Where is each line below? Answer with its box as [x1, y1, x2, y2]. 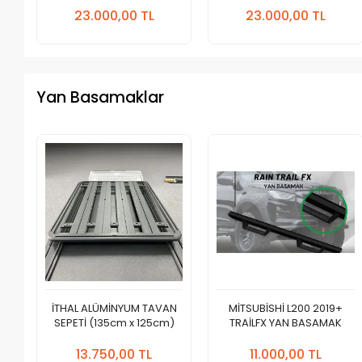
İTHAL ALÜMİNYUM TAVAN [51, 300, 177, 316]
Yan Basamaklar [36, 86, 165, 109]
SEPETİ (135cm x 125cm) [53, 314, 175, 330]
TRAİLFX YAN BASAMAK [229, 314, 343, 330]
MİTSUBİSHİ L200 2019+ [229, 300, 343, 316]
